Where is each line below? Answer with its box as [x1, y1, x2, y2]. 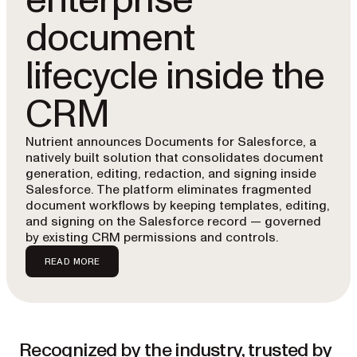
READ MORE [45, 256, 100, 266]
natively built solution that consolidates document [25, 149, 324, 167]
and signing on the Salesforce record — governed [25, 213, 321, 230]
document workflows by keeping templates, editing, [25, 197, 330, 214]
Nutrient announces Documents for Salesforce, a [25, 133, 316, 151]
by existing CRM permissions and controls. [25, 229, 278, 246]
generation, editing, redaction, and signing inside [25, 165, 316, 182]
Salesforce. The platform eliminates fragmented [25, 181, 312, 198]
